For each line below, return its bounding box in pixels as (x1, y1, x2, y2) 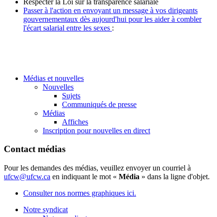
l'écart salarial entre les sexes (23, 23, 112, 32)
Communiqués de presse (62, 100, 137, 108)
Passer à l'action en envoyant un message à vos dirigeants (23, 6, 198, 15)
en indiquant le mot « (50, 172, 119, 181)
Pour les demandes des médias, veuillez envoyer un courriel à (4, 164, 191, 172)
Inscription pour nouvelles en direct (43, 126, 150, 135)
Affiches (62, 117, 88, 126)
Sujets (62, 91, 80, 100)
